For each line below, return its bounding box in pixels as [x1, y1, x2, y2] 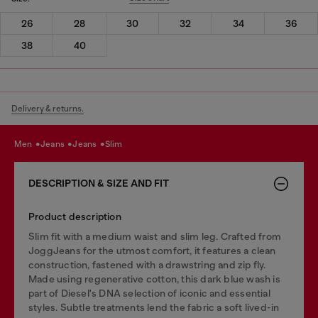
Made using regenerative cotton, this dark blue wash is [28, 273, 280, 285]
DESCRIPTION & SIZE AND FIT [28, 177, 169, 190]
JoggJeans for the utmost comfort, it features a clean [28, 244, 276, 256]
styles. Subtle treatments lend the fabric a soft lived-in [28, 301, 280, 313]
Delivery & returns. [11, 103, 84, 114]
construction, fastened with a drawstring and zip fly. [28, 258, 266, 270]
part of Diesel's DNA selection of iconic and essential [28, 287, 270, 299]
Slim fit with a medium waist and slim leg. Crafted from [28, 230, 282, 242]
